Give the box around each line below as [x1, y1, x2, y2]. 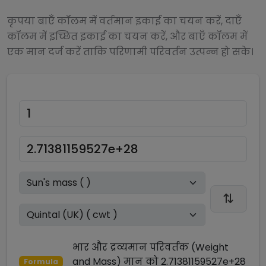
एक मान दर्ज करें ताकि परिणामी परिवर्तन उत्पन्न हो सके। [7, 45, 254, 59]
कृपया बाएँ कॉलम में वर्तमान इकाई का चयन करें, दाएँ [7, 14, 242, 28]
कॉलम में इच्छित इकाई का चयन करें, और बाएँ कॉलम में [7, 30, 248, 43]
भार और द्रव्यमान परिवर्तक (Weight [72, 240, 229, 254]
